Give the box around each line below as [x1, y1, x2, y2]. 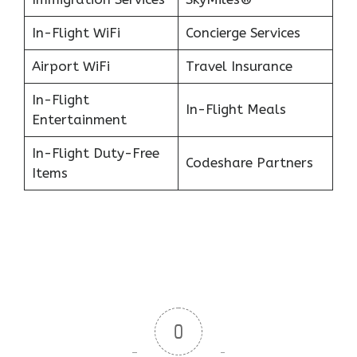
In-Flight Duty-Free [31, 145, 159, 162]
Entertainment [31, 112, 127, 128]
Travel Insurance [185, 58, 292, 75]
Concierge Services [185, 25, 300, 41]
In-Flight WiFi [31, 25, 120, 41]
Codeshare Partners [185, 155, 313, 171]
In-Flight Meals [185, 101, 286, 118]
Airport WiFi [31, 58, 110, 75]
